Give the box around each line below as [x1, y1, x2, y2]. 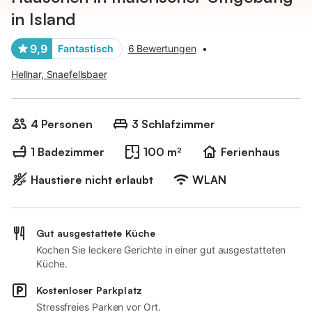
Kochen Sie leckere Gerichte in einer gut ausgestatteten [36, 244, 286, 256]
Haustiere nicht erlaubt [31, 173, 153, 187]
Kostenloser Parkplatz [36, 284, 142, 296]
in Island [11, 8, 76, 29]
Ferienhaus [221, 145, 280, 159]
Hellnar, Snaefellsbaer [11, 68, 107, 80]
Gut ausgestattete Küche [36, 227, 156, 239]
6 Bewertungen [127, 42, 196, 54]
